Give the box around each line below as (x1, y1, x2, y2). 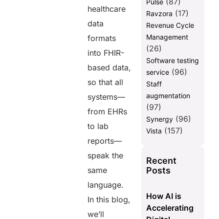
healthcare (88, 4, 126, 14)
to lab (88, 121, 109, 131)
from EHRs (88, 107, 128, 117)
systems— (88, 92, 126, 102)
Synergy (146, 115, 173, 124)
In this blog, (88, 195, 131, 205)
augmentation (146, 91, 190, 100)
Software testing (146, 56, 199, 65)
